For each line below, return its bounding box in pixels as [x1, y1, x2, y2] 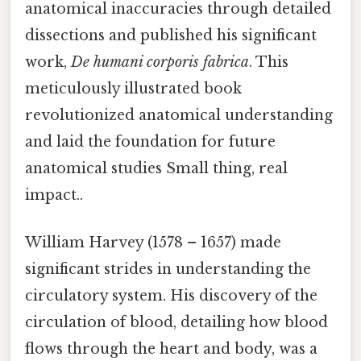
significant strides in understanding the [25, 260, 311, 279]
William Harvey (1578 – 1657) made [25, 234, 281, 252]
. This [249, 53, 288, 72]
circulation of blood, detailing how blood [25, 313, 328, 332]
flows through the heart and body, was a [25, 340, 317, 359]
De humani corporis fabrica [71, 53, 249, 72]
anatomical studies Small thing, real [25, 160, 288, 178]
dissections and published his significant [25, 27, 317, 45]
